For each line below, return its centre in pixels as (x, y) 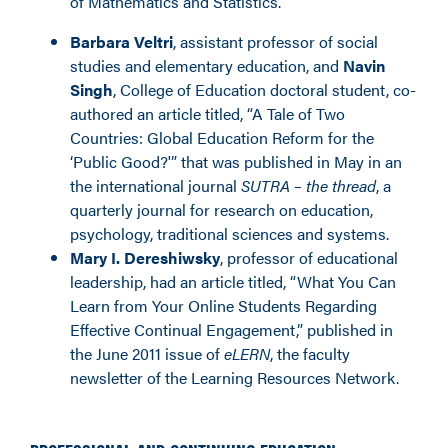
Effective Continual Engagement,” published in (231, 329)
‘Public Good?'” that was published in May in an (236, 161)
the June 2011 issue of (147, 353)
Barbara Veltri (121, 41)
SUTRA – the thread (308, 185)
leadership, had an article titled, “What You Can (233, 281)
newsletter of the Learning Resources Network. (234, 377)
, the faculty (310, 353)
